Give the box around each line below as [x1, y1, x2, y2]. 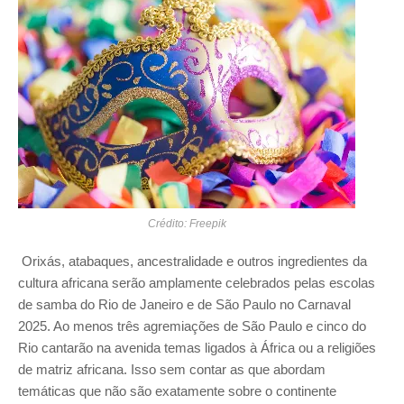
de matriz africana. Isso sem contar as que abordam [18, 362, 326, 377]
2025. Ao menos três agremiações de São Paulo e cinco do [18, 318, 366, 334]
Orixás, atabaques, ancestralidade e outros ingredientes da [22, 253, 367, 269]
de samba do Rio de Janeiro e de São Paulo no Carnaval [18, 297, 351, 312]
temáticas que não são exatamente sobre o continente [18, 383, 336, 399]
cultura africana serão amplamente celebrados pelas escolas [18, 275, 375, 290]
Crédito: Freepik [147, 216, 226, 230]
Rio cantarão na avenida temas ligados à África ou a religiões [18, 340, 376, 355]
